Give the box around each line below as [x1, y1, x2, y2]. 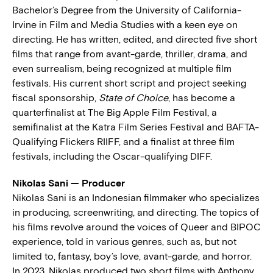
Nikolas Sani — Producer [12, 177, 125, 189]
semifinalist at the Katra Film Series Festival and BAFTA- [12, 121, 259, 133]
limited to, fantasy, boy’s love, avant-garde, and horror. [12, 250, 252, 262]
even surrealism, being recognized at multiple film [12, 62, 232, 74]
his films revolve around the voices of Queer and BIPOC [12, 221, 261, 233]
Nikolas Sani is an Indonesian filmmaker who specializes [12, 191, 260, 204]
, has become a [168, 91, 235, 104]
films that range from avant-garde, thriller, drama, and [12, 48, 247, 60]
